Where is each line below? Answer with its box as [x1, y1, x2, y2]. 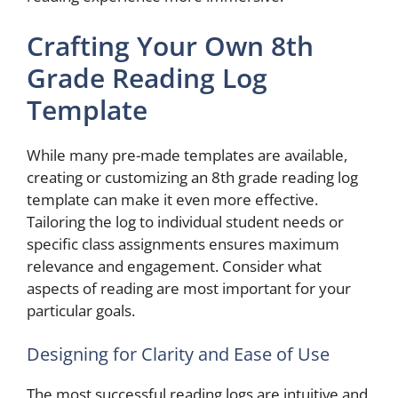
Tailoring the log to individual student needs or [27, 211, 344, 232]
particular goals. [27, 299, 135, 321]
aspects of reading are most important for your [27, 277, 351, 298]
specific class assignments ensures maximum [27, 233, 339, 254]
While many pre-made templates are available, [27, 144, 347, 165]
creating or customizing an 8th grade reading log [27, 166, 358, 187]
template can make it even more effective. [27, 188, 318, 210]
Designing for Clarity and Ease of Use [27, 342, 330, 366]
